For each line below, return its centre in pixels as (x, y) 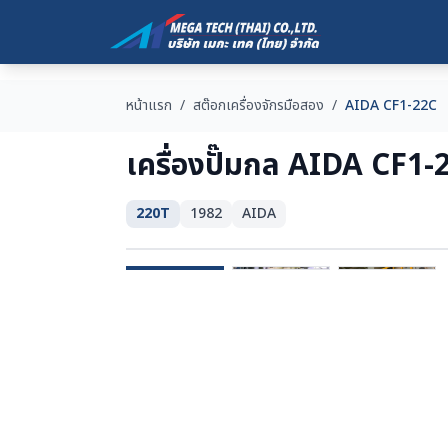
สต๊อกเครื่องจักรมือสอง (258, 105)
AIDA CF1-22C (391, 105)
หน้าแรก (149, 105)
